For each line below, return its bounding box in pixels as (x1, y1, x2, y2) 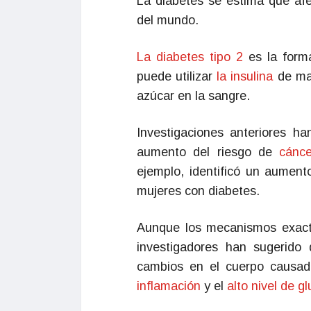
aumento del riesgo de (137, 145, 279, 159)
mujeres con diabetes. (137, 184, 260, 198)
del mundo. (137, 13, 199, 27)
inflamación (137, 279, 201, 293)
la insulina (217, 69, 274, 83)
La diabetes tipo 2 (137, 50, 244, 64)
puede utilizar (137, 69, 217, 83)
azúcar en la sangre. (137, 89, 250, 103)
